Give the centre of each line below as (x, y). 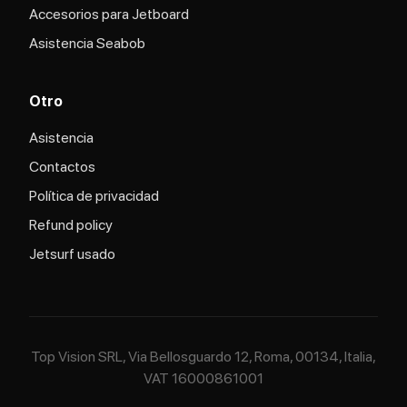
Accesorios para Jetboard (109, 14)
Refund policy (71, 225)
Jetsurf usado (72, 254)
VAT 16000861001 (203, 378)
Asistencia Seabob (87, 43)
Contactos (62, 167)
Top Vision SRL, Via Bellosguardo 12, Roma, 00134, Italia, (203, 357)
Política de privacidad (94, 196)
